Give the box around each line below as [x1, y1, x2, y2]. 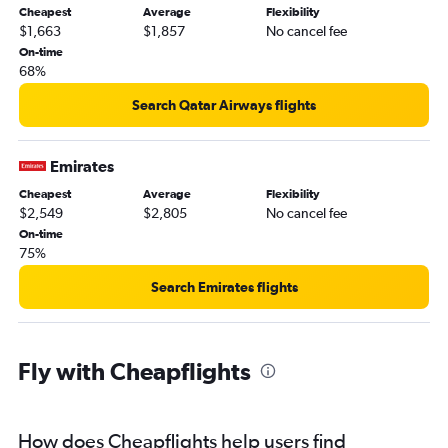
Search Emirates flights [150, 279, 298, 296]
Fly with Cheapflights [18, 357, 251, 386]
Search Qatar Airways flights [132, 97, 316, 114]
